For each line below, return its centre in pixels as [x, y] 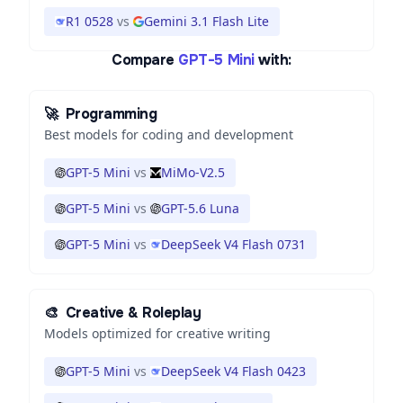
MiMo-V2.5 [193, 172]
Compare [143, 60]
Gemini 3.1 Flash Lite [206, 21]
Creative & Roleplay [133, 313]
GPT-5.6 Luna [200, 208]
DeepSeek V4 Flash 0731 [233, 244]
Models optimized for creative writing [157, 333]
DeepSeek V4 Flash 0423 [233, 371]
